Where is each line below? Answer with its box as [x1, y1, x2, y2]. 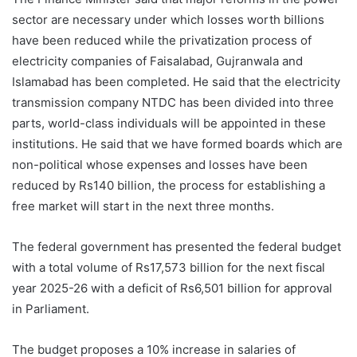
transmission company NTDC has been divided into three [12, 94, 334, 110]
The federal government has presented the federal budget [12, 238, 341, 254]
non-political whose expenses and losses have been [12, 156, 308, 172]
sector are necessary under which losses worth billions [12, 11, 324, 27]
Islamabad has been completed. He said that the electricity [12, 73, 340, 89]
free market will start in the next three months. [12, 198, 274, 214]
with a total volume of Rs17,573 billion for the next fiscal [12, 259, 325, 275]
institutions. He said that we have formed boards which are [12, 135, 343, 151]
